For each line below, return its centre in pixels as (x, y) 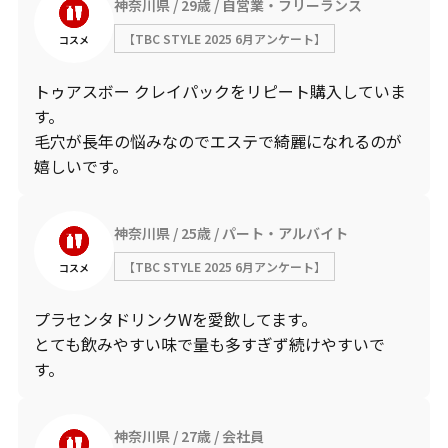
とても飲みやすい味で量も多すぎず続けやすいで (209, 344)
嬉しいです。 (80, 166)
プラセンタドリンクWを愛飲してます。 (175, 319)
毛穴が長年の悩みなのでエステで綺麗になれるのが (217, 141)
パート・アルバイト (284, 232)
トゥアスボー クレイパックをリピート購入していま (219, 91)
